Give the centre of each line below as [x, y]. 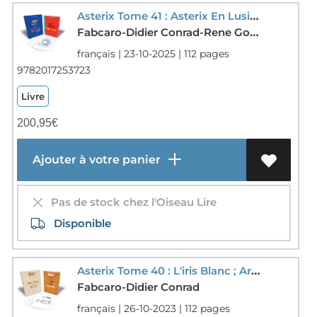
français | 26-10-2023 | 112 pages [153, 308]
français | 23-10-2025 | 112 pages [153, 53]
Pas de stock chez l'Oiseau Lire [131, 202]
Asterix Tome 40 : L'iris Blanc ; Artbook [255, 270]
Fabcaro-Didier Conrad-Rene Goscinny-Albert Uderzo [163, 32]
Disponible [78, 223]
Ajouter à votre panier [95, 159]
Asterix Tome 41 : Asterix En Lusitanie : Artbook [254, 15]
